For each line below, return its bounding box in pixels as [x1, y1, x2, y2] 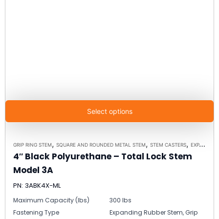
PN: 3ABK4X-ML [13, 180, 61, 190]
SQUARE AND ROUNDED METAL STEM [56, 141, 146, 148]
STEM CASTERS [150, 141, 186, 148]
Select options [87, 107, 132, 115]
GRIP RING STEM [13, 141, 52, 148]
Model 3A [13, 164, 53, 176]
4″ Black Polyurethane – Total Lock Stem [13, 150, 192, 162]
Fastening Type [13, 208, 59, 217]
